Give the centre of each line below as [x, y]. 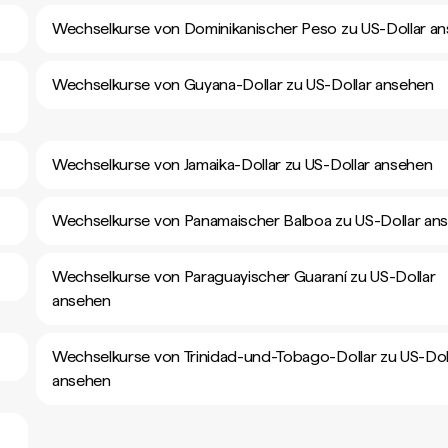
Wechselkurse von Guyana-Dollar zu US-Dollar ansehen [243, 84]
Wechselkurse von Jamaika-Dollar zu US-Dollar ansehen [242, 164]
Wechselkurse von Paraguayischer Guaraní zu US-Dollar [244, 276]
